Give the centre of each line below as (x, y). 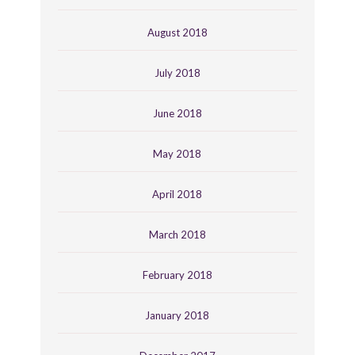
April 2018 (177, 194)
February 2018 (177, 275)
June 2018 (177, 113)
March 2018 (177, 234)
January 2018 (177, 315)
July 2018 (177, 73)
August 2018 (177, 32)
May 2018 (177, 153)
